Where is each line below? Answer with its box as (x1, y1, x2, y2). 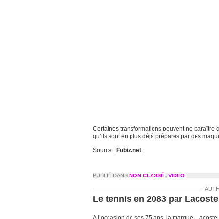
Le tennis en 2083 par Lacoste (92, 194, 218, 204)
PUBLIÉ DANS (92, 173, 129, 178)
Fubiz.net (116, 147, 141, 153)
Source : (92, 147, 116, 153)
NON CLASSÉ (129, 173, 164, 178)
